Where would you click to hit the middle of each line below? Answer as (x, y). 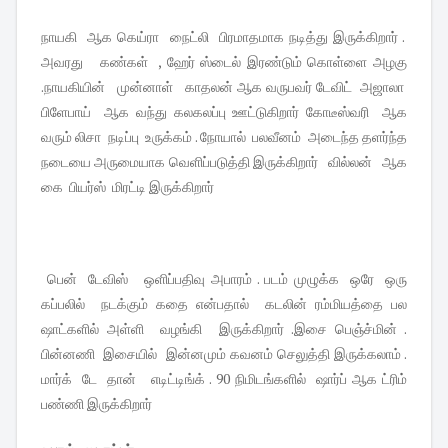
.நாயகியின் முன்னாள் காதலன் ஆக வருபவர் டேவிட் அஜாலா (224, 87)
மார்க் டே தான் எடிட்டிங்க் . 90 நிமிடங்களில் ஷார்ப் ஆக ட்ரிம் (224, 379)
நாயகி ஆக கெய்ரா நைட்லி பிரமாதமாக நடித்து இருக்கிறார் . (224, 37)
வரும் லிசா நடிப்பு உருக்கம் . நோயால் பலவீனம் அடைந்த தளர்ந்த (224, 137)
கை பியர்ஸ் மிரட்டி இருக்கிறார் (129, 187)
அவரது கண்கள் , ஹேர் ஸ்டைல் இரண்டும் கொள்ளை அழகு (224, 62)
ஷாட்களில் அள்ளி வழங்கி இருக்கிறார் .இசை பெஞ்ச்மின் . (224, 329)
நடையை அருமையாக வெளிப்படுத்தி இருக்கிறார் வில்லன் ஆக (224, 162)
